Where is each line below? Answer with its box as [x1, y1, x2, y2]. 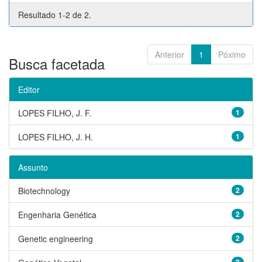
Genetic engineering [18, 232, 93, 244]
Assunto [18, 161, 48, 173]
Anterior [155, 48, 184, 60]
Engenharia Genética [18, 208, 96, 220]
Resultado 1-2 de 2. [18, 8, 91, 20]
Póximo [218, 48, 246, 60]
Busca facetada [9, 53, 105, 74]
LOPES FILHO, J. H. [18, 130, 93, 143]
